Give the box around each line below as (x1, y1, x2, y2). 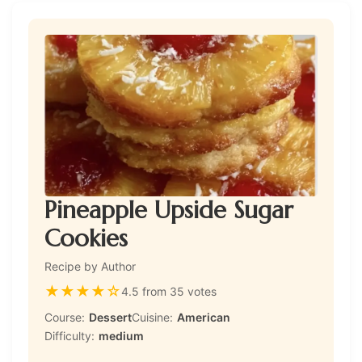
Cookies (44, 223, 128, 253)
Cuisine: (132, 309, 173, 324)
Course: (44, 309, 85, 324)
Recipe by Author (44, 259, 136, 273)
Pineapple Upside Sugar (44, 195, 293, 225)
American (177, 309, 230, 324)
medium (99, 328, 144, 343)
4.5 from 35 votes (121, 284, 217, 299)
